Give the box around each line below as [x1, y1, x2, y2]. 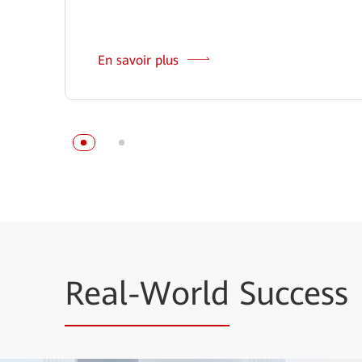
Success [229, 274, 348, 313]
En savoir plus [98, 52, 183, 68]
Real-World [65, 274, 229, 313]
